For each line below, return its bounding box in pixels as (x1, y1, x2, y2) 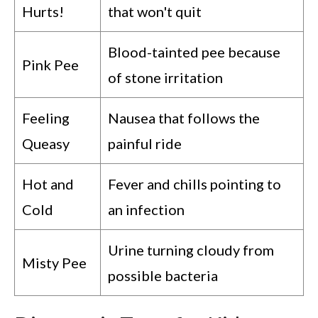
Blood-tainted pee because (108, 43, 280, 60)
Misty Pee (22, 253, 87, 271)
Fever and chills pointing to (108, 175, 281, 192)
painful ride (108, 134, 182, 152)
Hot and (22, 175, 74, 192)
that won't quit (108, 2, 202, 20)
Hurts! (22, 2, 64, 20)
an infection (108, 200, 185, 218)
